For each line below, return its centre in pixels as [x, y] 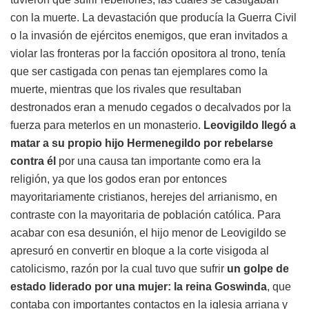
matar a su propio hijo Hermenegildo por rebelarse [142, 143]
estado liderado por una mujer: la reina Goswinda [139, 286]
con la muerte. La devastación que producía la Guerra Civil [153, 17]
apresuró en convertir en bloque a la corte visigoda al [140, 250]
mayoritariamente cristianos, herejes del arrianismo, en [144, 197]
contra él [33, 161]
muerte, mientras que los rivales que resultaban [126, 89]
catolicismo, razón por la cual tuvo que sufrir [119, 268]
